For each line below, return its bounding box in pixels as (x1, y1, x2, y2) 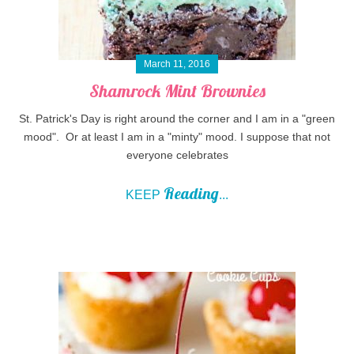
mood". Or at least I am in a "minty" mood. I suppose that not (24, 130, 330, 143)
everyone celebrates (126, 148, 228, 161)
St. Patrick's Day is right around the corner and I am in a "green (19, 111, 335, 125)
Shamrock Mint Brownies (88, 79, 265, 102)
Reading (164, 183, 219, 203)
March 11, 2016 (144, 58, 210, 70)
